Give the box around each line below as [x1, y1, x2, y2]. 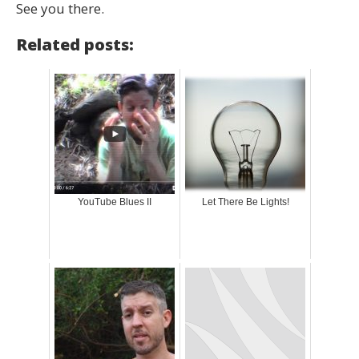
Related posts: [16, 33, 134, 55]
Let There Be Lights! [201, 196, 289, 208]
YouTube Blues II [78, 196, 151, 208]
